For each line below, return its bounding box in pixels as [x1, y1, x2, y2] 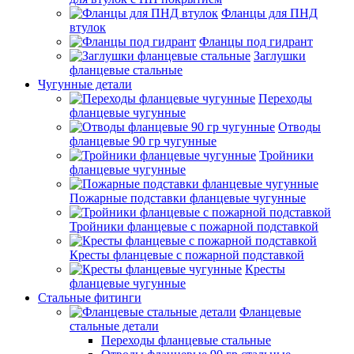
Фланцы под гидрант [199, 35, 313, 48]
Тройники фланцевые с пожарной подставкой [70, 220, 318, 233]
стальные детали [70, 319, 159, 333]
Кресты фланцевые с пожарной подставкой [70, 248, 304, 262]
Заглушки [254, 49, 306, 62]
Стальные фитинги [38, 291, 141, 304]
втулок [70, 21, 106, 34]
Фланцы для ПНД [221, 6, 318, 20]
